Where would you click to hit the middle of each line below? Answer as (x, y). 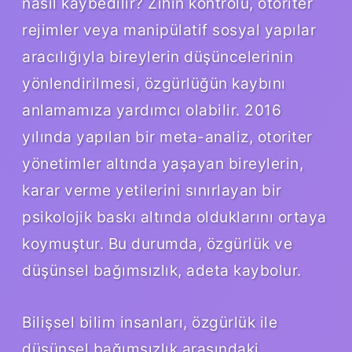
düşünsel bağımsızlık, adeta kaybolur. (162, 270)
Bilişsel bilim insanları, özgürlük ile (150, 322)
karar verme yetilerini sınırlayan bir (152, 190)
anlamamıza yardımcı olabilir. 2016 (152, 110)
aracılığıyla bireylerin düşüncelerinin (158, 56)
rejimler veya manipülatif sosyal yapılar (169, 29)
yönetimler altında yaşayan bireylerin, (163, 163)
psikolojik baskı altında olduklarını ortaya (174, 216)
